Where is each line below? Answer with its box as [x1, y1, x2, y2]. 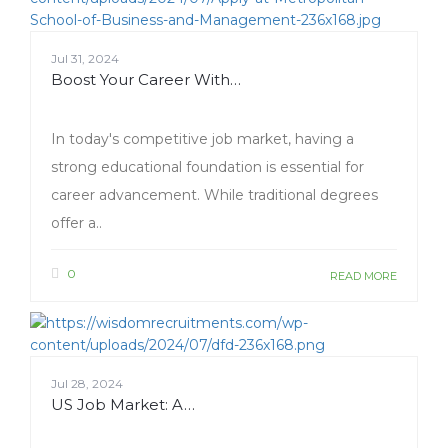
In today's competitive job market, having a [51, 130, 354, 149]
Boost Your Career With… [51, 70, 241, 90]
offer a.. [51, 214, 102, 233]
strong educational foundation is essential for [51, 158, 364, 177]
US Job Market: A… [51, 395, 195, 415]
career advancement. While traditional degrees [51, 186, 378, 205]
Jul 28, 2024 [51, 376, 123, 392]
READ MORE [330, 269, 397, 284]
